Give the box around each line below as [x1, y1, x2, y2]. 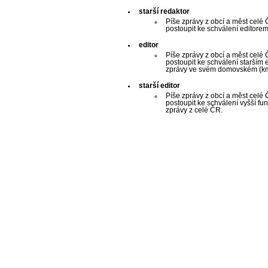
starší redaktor [139, 8, 190, 16]
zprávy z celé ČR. [166, 106, 223, 114]
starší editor [139, 82, 180, 90]
